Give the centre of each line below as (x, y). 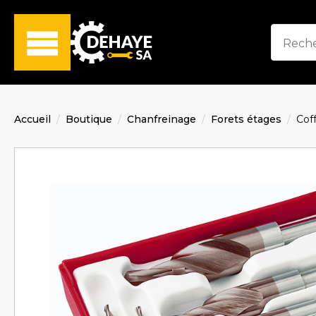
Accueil (32, 119)
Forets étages (246, 119)
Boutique (89, 119)
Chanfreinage (162, 119)
